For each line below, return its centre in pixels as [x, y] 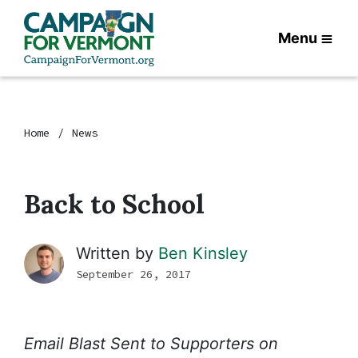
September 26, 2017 [133, 274]
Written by [117, 253]
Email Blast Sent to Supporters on [151, 344]
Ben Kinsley [203, 253]
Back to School [114, 204]
